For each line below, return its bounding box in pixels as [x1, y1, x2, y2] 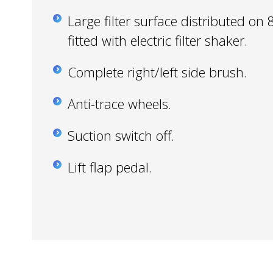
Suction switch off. [68, 126, 174, 144]
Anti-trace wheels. [68, 94, 171, 113]
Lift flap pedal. [68, 158, 152, 176]
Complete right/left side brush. [68, 63, 247, 81]
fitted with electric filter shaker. [68, 31, 247, 49]
